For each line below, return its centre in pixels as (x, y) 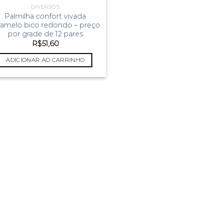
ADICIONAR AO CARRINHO (45, 60)
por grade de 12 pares (45, 34)
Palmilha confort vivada (45, 16)
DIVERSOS (45, 7)
